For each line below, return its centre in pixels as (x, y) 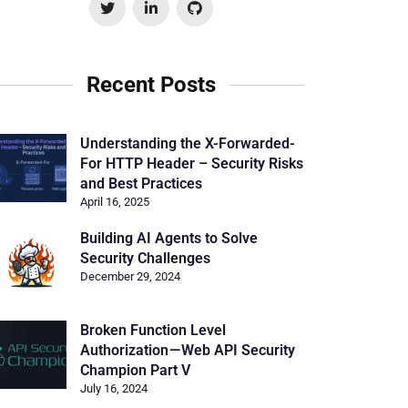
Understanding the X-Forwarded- (188, 143)
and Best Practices (141, 184)
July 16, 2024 (114, 388)
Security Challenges (145, 258)
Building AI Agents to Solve (169, 238)
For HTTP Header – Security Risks (192, 163)
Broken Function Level (153, 330)
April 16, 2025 (115, 202)
